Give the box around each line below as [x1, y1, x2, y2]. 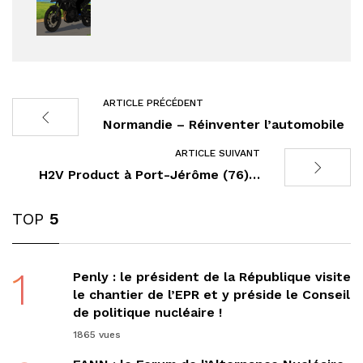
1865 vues [72, 328, 121, 340]
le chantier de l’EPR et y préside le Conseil [72, 286, 350, 302]
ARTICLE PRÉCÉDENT [103, 96, 203, 109]
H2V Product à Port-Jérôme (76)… [39, 166, 260, 182]
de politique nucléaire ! [72, 304, 222, 320]
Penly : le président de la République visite [72, 268, 351, 284]
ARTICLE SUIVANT [175, 147, 260, 159]
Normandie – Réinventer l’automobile [103, 116, 344, 132]
